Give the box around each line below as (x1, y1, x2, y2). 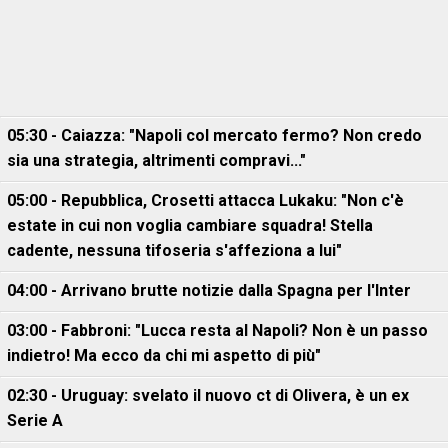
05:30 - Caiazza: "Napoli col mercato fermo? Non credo (7, 126, 422, 145)
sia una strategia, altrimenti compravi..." (7, 151, 306, 170)
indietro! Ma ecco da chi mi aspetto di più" (7, 346, 321, 365)
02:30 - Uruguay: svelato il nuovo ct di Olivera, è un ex (7, 386, 409, 405)
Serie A (7, 411, 63, 430)
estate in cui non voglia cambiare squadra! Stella (7, 216, 373, 235)
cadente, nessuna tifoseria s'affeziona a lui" (7, 241, 342, 260)
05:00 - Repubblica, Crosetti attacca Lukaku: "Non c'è (7, 191, 404, 210)
